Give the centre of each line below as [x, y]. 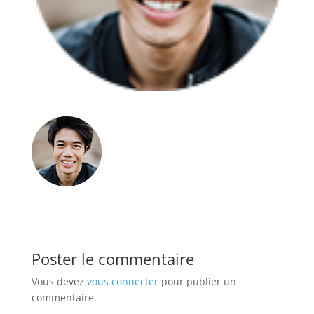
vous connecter [122, 282]
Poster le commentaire [112, 259]
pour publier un [197, 282]
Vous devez [59, 282]
